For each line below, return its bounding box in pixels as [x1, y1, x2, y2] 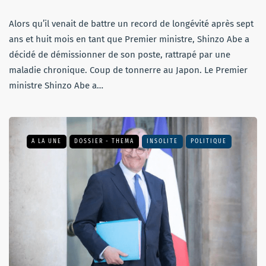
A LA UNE [31, 137, 62, 145]
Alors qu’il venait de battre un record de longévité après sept [9, 18, 254, 29]
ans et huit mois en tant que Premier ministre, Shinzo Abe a [9, 33, 249, 45]
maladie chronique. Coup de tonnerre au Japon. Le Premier [9, 64, 248, 75]
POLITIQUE [191, 137, 227, 145]
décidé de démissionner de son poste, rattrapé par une [9, 49, 230, 60]
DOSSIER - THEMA [74, 137, 134, 145]
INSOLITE [147, 137, 178, 145]
